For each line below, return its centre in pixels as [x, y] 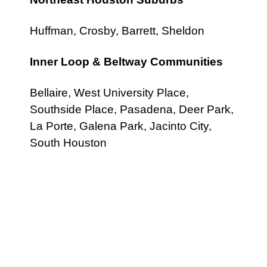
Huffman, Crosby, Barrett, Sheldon [117, 31]
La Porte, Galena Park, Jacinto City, [121, 126]
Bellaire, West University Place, [109, 93]
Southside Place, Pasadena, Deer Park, [132, 110]
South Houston [68, 143]
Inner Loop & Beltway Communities [126, 62]
